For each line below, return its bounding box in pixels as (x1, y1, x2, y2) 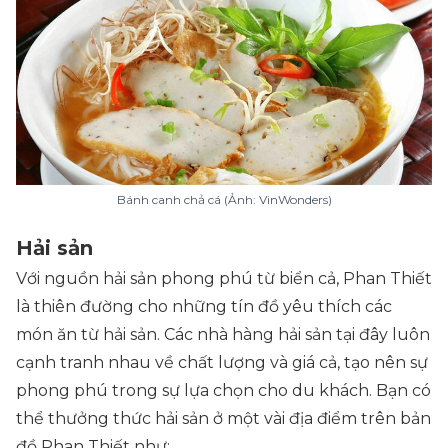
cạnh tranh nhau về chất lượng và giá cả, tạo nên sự (16, 353, 428, 372)
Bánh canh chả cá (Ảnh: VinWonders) (116, 192, 332, 207)
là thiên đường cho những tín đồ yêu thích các (16, 297, 392, 316)
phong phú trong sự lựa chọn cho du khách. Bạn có (16, 381, 431, 400)
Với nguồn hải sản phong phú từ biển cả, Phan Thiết (16, 269, 432, 288)
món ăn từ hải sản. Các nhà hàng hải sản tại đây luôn (16, 325, 430, 344)
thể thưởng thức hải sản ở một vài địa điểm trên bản (16, 409, 431, 428)
